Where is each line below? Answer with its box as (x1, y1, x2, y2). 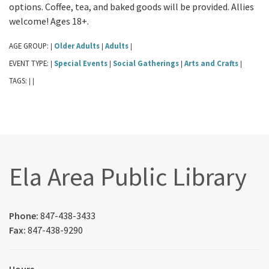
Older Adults (54, 40, 100, 50)
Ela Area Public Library (9, 160, 247, 193)
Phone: (9, 209, 40, 222)
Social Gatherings (113, 58, 179, 68)
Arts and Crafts (184, 58, 238, 68)
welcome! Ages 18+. (9, 14, 89, 27)
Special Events (54, 58, 107, 68)
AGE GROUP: (9, 40, 50, 50)
